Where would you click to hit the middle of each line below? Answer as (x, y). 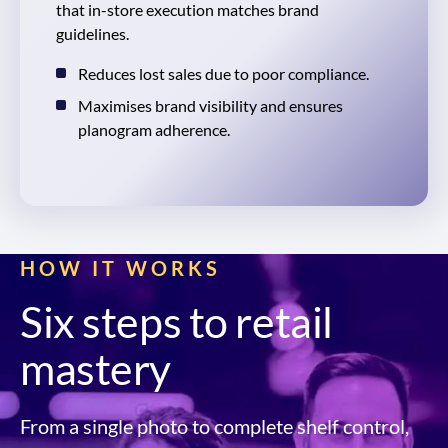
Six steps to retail (176, 321)
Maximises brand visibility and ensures (210, 106)
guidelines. (92, 34)
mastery (95, 368)
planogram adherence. (154, 130)
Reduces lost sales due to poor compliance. (223, 74)
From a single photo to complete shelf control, (214, 426)
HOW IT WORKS (120, 268)
